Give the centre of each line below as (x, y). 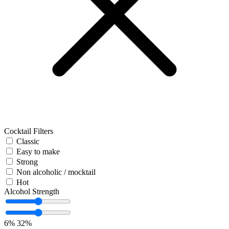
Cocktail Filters (29, 131)
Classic (28, 142)
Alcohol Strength (32, 192)
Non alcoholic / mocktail (56, 172)
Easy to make (38, 152)
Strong (27, 162)
